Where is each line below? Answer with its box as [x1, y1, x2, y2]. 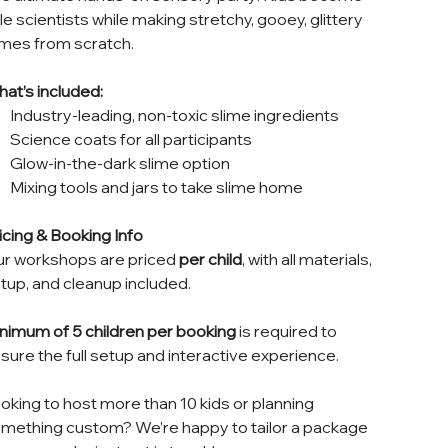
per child [178, 249, 242, 269]
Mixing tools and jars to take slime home [10, 177, 304, 197]
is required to [235, 321, 337, 341]
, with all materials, [241, 249, 372, 269]
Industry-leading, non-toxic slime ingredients [10, 105, 340, 125]
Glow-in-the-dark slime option [10, 153, 231, 173]
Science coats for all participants [10, 129, 253, 149]
